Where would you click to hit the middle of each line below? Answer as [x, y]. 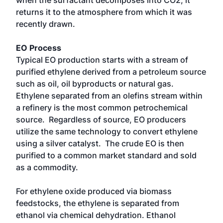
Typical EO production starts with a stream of [102, 60]
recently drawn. [46, 24]
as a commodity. [48, 167]
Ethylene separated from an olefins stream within [109, 96]
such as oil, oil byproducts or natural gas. [96, 84]
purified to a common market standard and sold [106, 155]
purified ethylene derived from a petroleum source [111, 72]
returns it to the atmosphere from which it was [104, 12]
